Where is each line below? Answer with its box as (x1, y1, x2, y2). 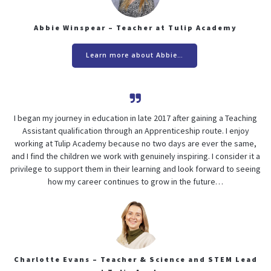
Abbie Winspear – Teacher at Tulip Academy (34, 22, 237, 32)
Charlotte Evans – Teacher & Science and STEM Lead (13, 254, 258, 264)
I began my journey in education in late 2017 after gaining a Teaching (14, 113, 257, 124)
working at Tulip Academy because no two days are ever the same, (15, 138, 256, 149)
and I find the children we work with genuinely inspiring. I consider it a (11, 151, 260, 162)
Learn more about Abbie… (86, 51, 183, 60)
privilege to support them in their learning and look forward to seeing (10, 163, 261, 175)
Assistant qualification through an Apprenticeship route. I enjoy (22, 125, 249, 137)
